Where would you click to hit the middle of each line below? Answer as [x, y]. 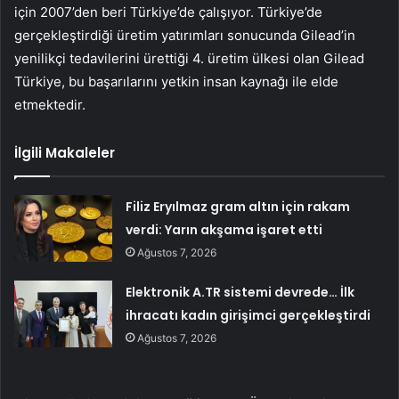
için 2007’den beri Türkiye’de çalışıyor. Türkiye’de [168, 12]
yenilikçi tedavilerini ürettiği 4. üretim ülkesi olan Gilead [189, 58]
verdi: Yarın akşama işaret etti [224, 229]
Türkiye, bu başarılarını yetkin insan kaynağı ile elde [176, 81]
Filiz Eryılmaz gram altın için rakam [238, 206]
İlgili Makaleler [65, 152]
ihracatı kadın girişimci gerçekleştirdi [248, 315]
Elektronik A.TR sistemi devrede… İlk [240, 292]
